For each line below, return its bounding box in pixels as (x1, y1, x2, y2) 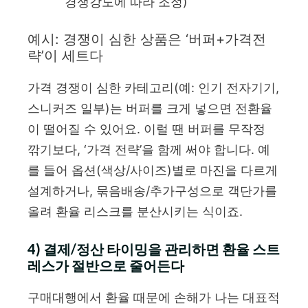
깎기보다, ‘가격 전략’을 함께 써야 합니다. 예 (27, 142, 270, 157)
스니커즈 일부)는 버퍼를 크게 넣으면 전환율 (27, 100, 272, 115)
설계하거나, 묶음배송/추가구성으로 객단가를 (27, 183, 277, 198)
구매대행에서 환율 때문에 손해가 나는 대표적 (27, 289, 280, 305)
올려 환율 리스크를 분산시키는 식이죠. (27, 203, 243, 219)
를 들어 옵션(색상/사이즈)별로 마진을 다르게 (27, 162, 278, 177)
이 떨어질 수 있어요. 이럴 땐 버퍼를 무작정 (27, 121, 265, 136)
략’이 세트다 (27, 47, 103, 64)
